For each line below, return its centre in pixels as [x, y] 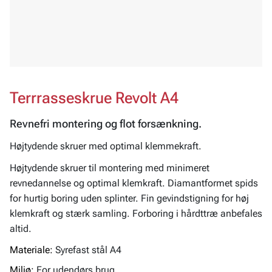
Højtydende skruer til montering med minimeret [110, 168]
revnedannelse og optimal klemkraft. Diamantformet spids [134, 183]
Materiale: [31, 250]
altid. [21, 228]
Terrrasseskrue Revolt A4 [94, 98]
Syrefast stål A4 [88, 250]
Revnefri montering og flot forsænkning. [106, 124]
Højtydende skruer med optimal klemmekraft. [106, 146]
